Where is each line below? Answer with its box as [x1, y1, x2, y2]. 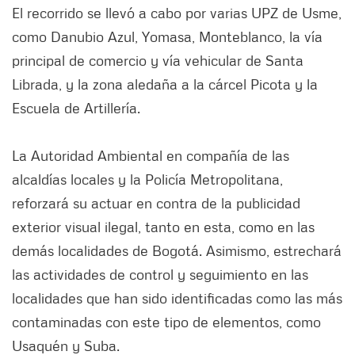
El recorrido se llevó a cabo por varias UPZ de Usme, [12, 3, 342, 21]
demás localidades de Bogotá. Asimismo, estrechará [12, 241, 342, 259]
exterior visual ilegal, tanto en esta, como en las [12, 217, 315, 235]
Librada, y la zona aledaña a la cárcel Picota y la [12, 74, 318, 93]
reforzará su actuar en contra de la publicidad [12, 193, 300, 212]
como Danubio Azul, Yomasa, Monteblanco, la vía [12, 27, 323, 45]
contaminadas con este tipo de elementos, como [12, 312, 321, 330]
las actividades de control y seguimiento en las [12, 265, 308, 283]
